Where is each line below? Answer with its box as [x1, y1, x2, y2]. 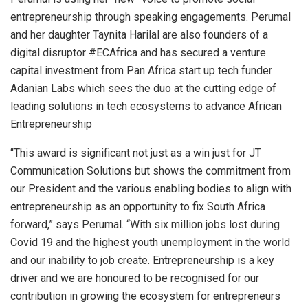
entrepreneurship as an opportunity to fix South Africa [10, 200, 265, 214]
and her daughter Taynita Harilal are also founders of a [10, 28, 268, 42]
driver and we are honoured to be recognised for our [10, 272, 259, 285]
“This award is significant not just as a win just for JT [10, 146, 261, 160]
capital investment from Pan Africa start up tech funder [10, 64, 272, 78]
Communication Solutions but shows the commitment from [10, 164, 291, 178]
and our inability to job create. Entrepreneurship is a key [10, 254, 274, 267]
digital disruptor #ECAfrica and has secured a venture [10, 46, 266, 60]
